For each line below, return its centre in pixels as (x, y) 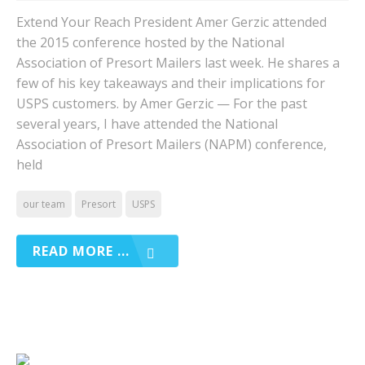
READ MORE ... (81, 251)
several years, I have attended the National (147, 124)
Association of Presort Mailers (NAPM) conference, (172, 144)
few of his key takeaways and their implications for (171, 83)
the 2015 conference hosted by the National (150, 42)
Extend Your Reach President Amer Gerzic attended (172, 22)
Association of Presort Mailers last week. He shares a (178, 63)
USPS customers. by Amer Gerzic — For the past (162, 103)
